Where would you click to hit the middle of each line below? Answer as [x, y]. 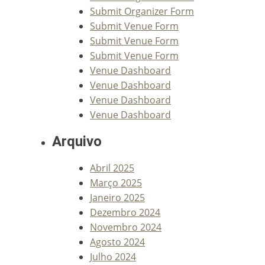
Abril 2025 [112, 168]
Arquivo [77, 142]
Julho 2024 [113, 256]
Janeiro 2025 [117, 197]
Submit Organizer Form [142, 12]
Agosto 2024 [117, 242]
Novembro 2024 [126, 227]
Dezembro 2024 [125, 212]
